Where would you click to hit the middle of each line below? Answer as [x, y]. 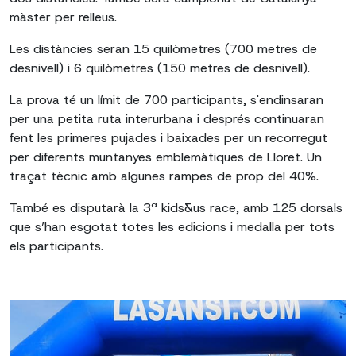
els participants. [56, 246]
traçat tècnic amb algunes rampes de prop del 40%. [164, 176]
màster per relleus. [63, 17]
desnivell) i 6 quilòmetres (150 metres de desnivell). [160, 68]
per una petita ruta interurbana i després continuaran [167, 119]
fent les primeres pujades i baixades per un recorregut [168, 138]
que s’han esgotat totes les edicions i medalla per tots [172, 227]
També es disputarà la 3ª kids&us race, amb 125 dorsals [176, 208]
